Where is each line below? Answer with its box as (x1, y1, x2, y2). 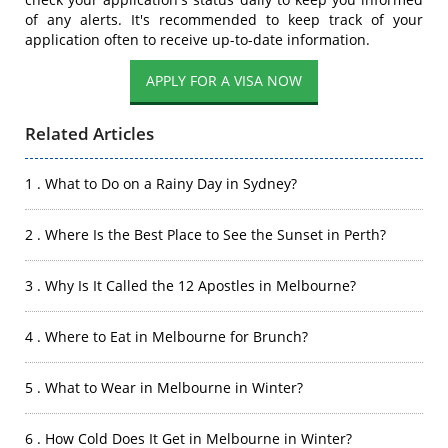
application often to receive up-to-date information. (25, 30, 370, 49)
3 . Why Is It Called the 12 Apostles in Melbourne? (25, 276, 356, 295)
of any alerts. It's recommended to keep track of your (25, 10, 423, 29)
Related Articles (25, 122, 154, 145)
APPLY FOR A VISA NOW (146, 71, 302, 90)
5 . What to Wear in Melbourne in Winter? (25, 378, 303, 397)
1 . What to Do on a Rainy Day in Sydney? (25, 174, 297, 193)
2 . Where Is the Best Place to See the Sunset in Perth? (25, 225, 386, 244)
